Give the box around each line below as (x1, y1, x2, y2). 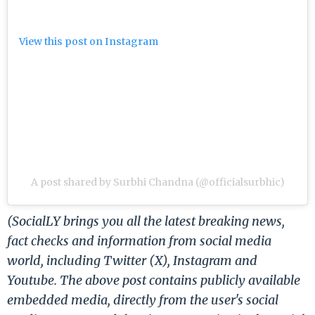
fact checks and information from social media (7, 232, 271, 249)
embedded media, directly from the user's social (7, 291, 278, 308)
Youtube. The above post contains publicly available (7, 271, 300, 288)
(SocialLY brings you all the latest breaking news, (7, 212, 285, 229)
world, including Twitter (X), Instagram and (7, 252, 257, 269)
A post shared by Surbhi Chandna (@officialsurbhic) (30, 175, 285, 188)
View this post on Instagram (19, 35, 158, 49)
